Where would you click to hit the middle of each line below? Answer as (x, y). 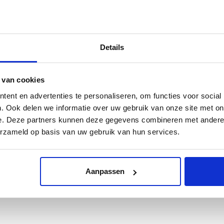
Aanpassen (105, 171)
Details (112, 47)
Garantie (206, 57)
